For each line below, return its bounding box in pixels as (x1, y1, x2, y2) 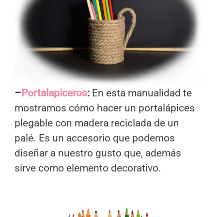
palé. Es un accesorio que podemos (15, 132, 175, 144)
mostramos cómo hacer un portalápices (15, 102, 195, 114)
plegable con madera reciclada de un (15, 117, 179, 129)
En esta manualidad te (90, 87, 192, 99)
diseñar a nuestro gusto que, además (15, 147, 181, 159)
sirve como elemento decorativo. (15, 162, 161, 174)
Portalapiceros (21, 87, 87, 99)
